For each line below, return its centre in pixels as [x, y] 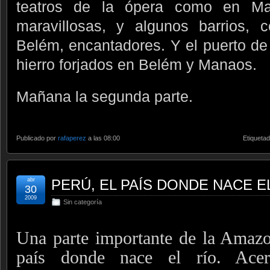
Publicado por [37, 138]
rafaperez [72, 138]
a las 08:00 [103, 138]
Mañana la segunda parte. [105, 97]
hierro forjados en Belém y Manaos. [137, 65]
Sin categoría [83, 202]
